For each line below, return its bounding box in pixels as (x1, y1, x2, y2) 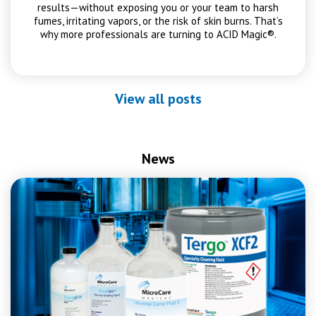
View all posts (114, 90, 202, 108)
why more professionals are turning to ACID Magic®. (39, 28, 276, 41)
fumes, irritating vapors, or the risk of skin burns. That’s (33, 14, 283, 28)
